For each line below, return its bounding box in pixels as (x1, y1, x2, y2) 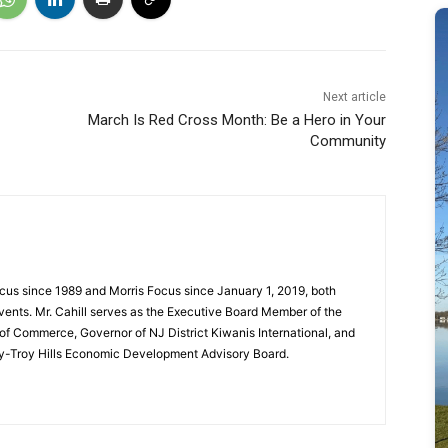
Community (309, 132, 386, 151)
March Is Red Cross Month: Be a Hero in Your (87, 111, 386, 130)
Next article (322, 90, 386, 105)
